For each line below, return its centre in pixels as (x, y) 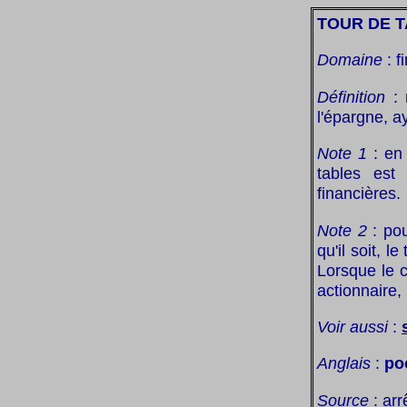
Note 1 (342, 154)
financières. (359, 194)
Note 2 (342, 230)
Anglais (344, 363)
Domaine (350, 60)
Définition (351, 96)
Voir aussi (352, 326)
